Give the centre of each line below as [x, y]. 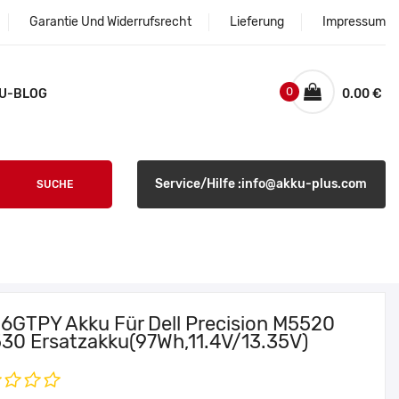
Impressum [354, 22]
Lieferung [257, 22]
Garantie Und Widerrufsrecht [110, 22]
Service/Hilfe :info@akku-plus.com [261, 184]
